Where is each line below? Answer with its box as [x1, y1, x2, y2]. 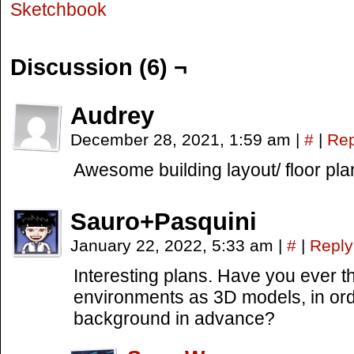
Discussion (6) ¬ [10, 55, 187, 80]
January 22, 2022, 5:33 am [70, 236, 278, 254]
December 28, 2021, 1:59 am [70, 130, 296, 149]
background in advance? [73, 308, 275, 329]
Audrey [70, 102, 154, 130]
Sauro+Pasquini [70, 208, 257, 235]
